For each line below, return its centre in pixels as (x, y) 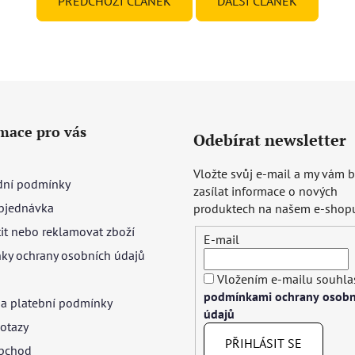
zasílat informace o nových (265, 191)
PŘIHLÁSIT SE (263, 344)
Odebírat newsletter (270, 139)
